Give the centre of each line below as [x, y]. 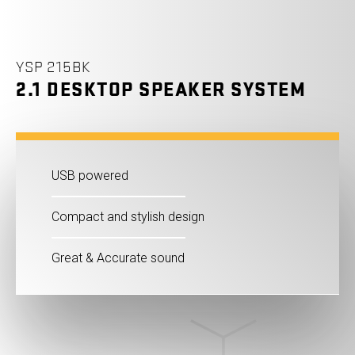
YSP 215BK [53, 67]
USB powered [90, 175]
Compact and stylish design [128, 216]
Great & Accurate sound [118, 258]
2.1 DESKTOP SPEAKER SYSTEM [161, 90]
